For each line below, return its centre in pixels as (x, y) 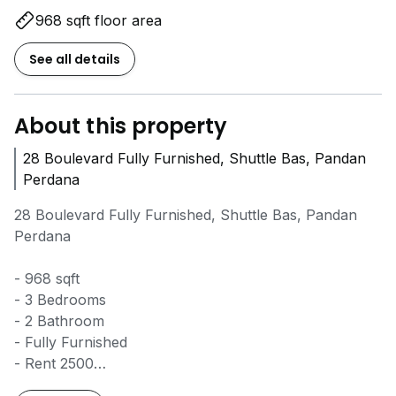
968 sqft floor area (99, 20)
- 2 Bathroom (59, 321)
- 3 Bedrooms (60, 300)
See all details (75, 59)
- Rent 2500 (54, 363)
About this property (121, 126)
